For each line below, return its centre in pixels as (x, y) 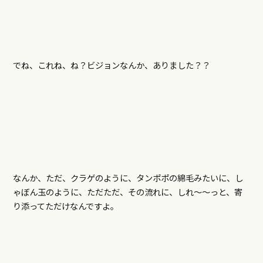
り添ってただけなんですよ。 (65, 206)
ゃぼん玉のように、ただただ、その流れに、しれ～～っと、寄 (127, 192)
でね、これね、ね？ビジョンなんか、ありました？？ (111, 65)
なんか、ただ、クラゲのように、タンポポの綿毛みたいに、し (128, 178)
